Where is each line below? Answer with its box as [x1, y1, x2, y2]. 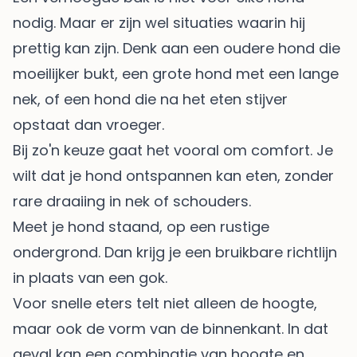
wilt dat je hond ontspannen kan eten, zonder [13, 166, 334, 186]
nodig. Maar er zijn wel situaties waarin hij [13, 13, 305, 33]
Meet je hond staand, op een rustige [13, 217, 269, 237]
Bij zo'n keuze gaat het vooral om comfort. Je [13, 140, 333, 161]
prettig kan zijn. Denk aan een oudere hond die [13, 38, 340, 59]
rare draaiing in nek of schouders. [13, 191, 251, 212]
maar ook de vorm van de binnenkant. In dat [13, 319, 328, 339]
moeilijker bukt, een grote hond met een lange [13, 64, 339, 84]
